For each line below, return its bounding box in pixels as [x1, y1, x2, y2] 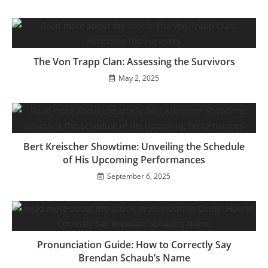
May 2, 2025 [118, 72, 159, 83]
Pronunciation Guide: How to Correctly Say [36, 237, 232, 251]
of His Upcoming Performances [63, 153, 205, 166]
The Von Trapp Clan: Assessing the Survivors [33, 54, 235, 68]
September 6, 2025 [107, 170, 170, 181]
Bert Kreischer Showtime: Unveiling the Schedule [23, 139, 245, 153]
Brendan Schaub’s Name [78, 251, 190, 264]
